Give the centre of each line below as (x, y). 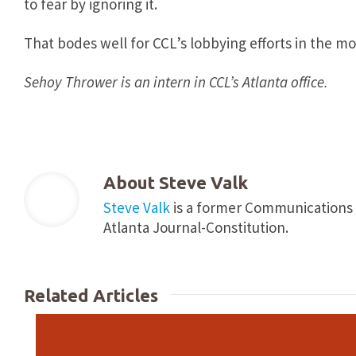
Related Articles (91, 295)
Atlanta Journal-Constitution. (196, 227)
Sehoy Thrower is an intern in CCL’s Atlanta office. (176, 82)
